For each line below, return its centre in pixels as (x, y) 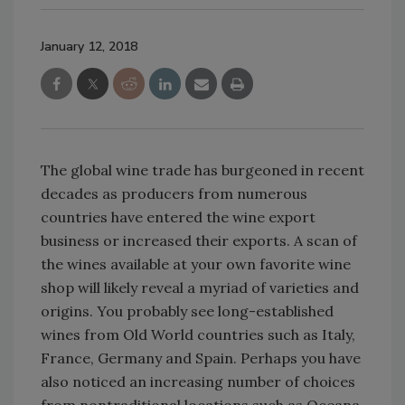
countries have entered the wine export (178, 217)
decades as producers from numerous (174, 194)
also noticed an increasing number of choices (198, 382)
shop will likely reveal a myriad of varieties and (200, 288)
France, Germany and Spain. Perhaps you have (201, 358)
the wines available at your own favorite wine (196, 264)
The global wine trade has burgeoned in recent (202, 170)
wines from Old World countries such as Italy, (198, 335)
